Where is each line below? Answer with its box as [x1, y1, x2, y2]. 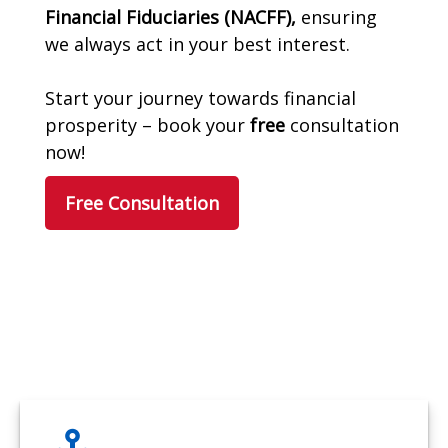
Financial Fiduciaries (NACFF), [45, 5, 296, 30]
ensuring [296, 5, 377, 30]
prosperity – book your [45, 113, 250, 138]
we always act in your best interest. [45, 32, 360, 57]
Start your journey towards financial [45, 86, 356, 111]
